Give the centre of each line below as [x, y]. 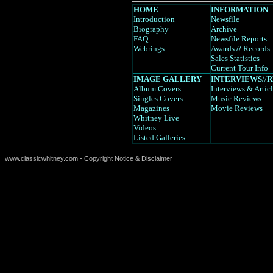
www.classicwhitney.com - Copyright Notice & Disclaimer [89, 158]
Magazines [151, 108]
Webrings [149, 48]
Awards [223, 48]
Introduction [154, 19]
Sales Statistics [235, 58]
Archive [224, 29]
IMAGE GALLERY [168, 79]
